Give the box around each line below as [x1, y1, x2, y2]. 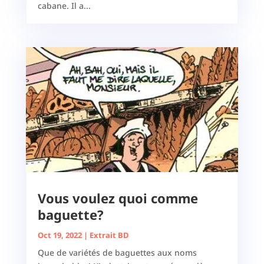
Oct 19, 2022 [37, 230, 82, 241]
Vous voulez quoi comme [37, 189, 198, 207]
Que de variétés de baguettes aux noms [37, 247, 197, 259]
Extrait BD [89, 230, 129, 241]
